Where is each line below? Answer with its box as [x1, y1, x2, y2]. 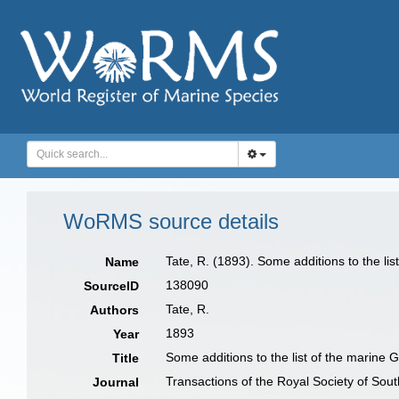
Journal [93, 375, 140, 389]
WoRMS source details [63, 209, 279, 233]
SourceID [84, 279, 140, 293]
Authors [90, 303, 140, 317]
